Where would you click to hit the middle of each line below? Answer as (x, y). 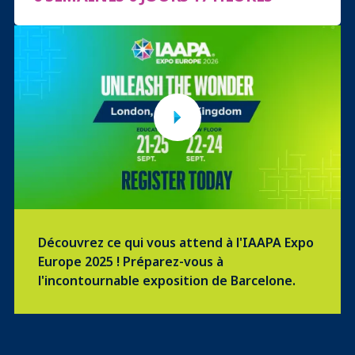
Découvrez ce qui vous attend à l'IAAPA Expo (176, 242)
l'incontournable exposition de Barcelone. (167, 280)
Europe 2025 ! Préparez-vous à (131, 261)
